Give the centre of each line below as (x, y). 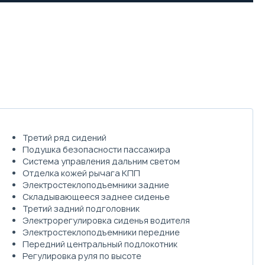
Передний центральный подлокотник (100, 244)
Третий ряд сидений (65, 137)
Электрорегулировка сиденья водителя (106, 220)
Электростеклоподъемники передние (101, 232)
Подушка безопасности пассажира (97, 149)
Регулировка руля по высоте (82, 256)
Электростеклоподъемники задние (96, 185)
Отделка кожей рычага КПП (82, 173)
